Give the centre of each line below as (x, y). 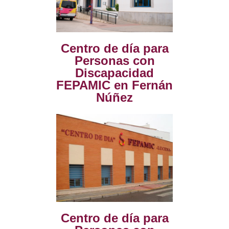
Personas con (114, 61)
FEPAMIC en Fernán (114, 85)
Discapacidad (114, 73)
